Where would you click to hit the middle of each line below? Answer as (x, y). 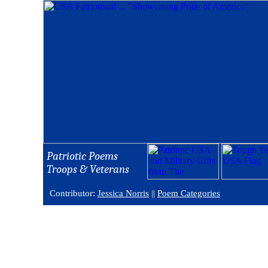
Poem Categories (189, 193)
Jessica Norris (123, 193)
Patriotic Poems (82, 156)
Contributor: (74, 193)
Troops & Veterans (88, 169)
